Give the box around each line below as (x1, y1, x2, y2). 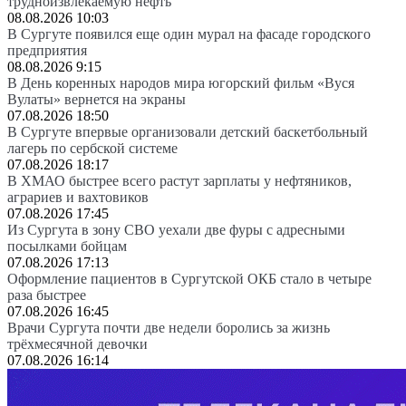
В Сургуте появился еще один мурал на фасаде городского (7, 25, 371, 42)
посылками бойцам (7, 237, 127, 254)
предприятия (7, 42, 87, 58)
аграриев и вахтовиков (7, 188, 149, 205)
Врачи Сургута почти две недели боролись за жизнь (7, 319, 330, 335)
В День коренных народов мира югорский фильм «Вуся (7, 74, 354, 91)
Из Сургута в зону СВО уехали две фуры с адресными (7, 221, 345, 237)
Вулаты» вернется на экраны (7, 91, 186, 107)
